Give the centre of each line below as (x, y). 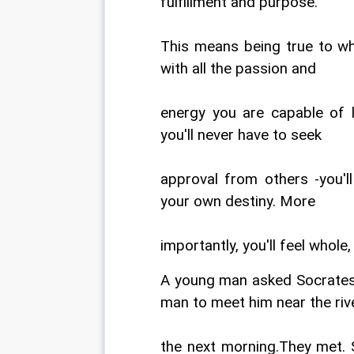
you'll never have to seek (241, 135)
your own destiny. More (238, 201)
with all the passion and (238, 69)
